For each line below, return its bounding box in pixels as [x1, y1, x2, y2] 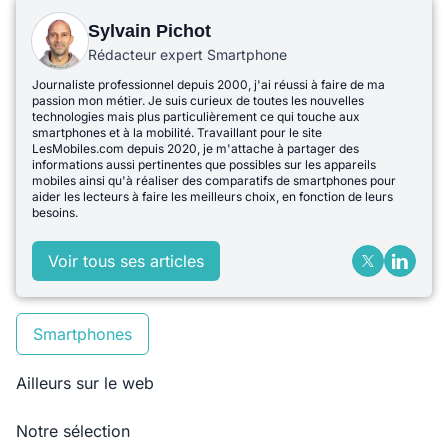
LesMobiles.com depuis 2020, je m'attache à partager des [32, 141, 359, 157]
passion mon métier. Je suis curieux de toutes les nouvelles [32, 93, 364, 109]
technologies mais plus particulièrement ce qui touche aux [32, 109, 360, 125]
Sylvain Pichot [88, 21, 211, 42]
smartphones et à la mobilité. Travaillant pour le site [32, 125, 322, 141]
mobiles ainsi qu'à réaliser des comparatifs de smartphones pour [32, 173, 396, 189]
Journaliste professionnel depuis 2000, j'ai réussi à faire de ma [32, 77, 385, 93]
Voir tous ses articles [48, 251, 204, 272]
